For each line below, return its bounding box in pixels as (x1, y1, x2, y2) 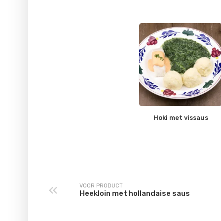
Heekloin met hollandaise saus (79, 189, 190, 198)
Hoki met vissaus (153, 113, 208, 121)
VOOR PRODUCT (79, 183, 123, 189)
